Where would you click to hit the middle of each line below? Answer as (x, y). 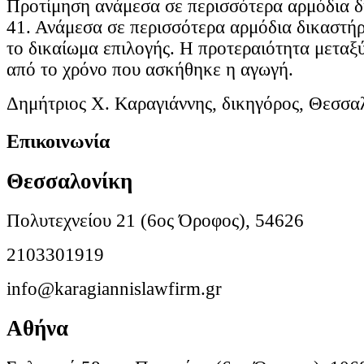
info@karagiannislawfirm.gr (114, 288)
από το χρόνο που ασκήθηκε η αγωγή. (150, 70)
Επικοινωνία (58, 141)
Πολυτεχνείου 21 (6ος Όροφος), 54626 (155, 220)
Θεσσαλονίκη (69, 181)
